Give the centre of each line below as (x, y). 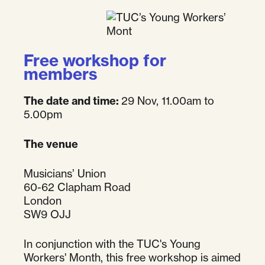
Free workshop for (95, 60)
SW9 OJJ (47, 214)
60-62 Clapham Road (77, 187)
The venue (51, 144)
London (43, 201)
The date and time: (72, 101)
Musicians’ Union (65, 174)
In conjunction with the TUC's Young (112, 244)
